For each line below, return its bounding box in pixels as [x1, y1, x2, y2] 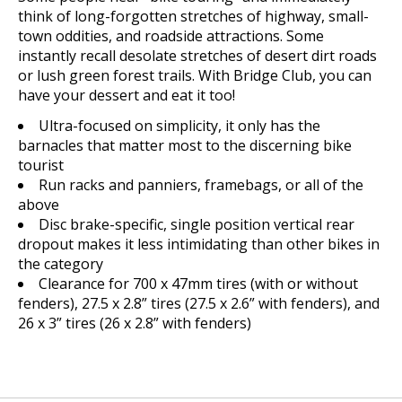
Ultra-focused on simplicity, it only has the [39, 115, 320, 135]
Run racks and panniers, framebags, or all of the [39, 174, 363, 195]
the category [18, 253, 103, 274]
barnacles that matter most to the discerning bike [18, 135, 352, 155]
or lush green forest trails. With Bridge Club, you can [18, 65, 371, 85]
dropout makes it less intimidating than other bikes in [18, 233, 380, 254]
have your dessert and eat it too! [18, 84, 235, 105]
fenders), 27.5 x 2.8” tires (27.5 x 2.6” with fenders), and [18, 293, 380, 313]
